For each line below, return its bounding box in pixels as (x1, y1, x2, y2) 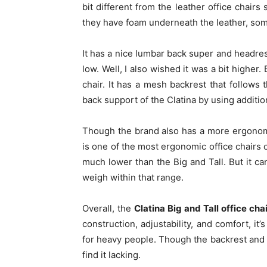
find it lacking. (82, 249, 143, 260)
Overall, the (82, 203, 134, 214)
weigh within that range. (82, 172, 186, 183)
